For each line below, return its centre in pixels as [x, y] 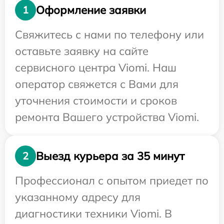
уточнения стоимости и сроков [96, 101]
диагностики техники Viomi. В [93, 214]
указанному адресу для [78, 197]
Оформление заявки [91, 10]
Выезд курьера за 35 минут [110, 156]
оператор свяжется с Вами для [97, 84]
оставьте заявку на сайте [82, 51]
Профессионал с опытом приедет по [112, 181]
